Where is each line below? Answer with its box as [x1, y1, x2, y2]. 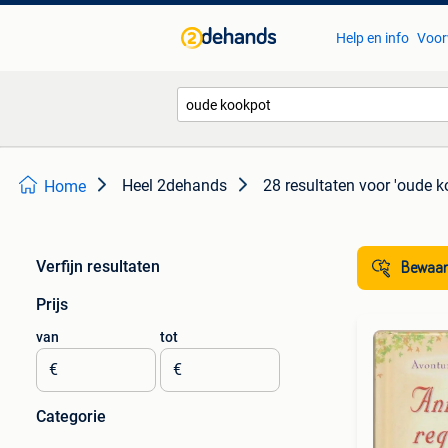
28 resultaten [263, 176, 355, 195]
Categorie [36, 407, 106, 426]
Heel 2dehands [122, 176, 227, 195]
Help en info [335, 30, 409, 46]
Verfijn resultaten [36, 257, 160, 276]
